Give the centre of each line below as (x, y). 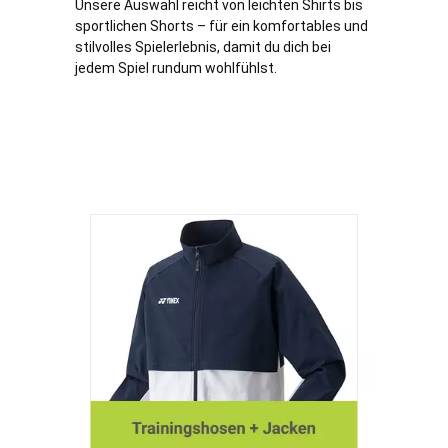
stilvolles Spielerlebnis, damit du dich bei (203, 47)
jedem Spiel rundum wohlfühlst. (176, 68)
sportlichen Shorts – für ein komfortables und (221, 26)
